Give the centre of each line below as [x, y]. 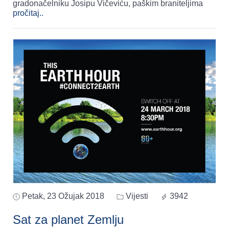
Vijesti [136, 196]
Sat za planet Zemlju [68, 220]
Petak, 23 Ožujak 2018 [63, 196]
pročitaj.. [28, 13]
